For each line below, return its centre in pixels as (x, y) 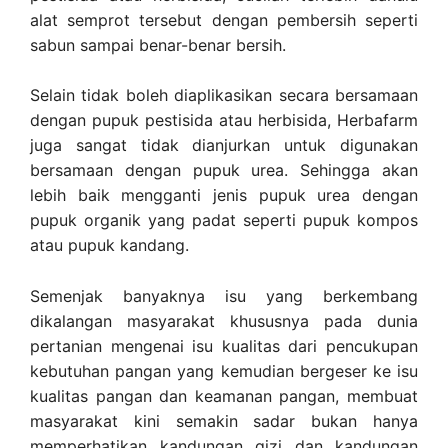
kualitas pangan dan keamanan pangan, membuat (224, 395)
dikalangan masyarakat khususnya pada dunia (224, 320)
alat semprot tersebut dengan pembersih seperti (224, 19)
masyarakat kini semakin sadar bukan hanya (224, 420)
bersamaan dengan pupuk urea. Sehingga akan (224, 170)
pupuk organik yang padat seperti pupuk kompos (224, 220)
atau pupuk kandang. (109, 245)
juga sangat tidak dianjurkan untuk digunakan (224, 145)
